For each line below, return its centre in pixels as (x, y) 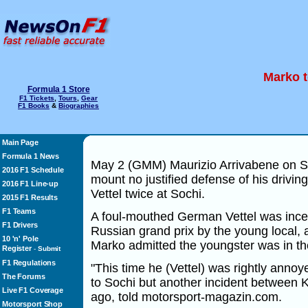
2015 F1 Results (30, 197)
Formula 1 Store (58, 89)
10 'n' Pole (20, 239)
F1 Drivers (20, 225)
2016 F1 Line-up (30, 184)
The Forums (24, 276)
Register (17, 248)
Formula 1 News (31, 156)
